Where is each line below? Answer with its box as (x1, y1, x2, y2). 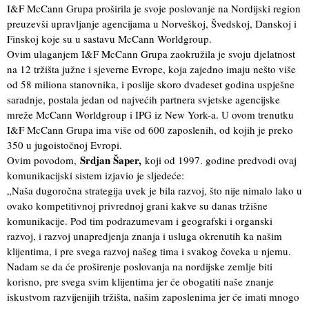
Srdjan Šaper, (80, 152, 141, 168)
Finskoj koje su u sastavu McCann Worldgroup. (7, 31, 212, 46)
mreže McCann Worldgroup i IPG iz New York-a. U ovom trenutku (7, 107, 294, 121)
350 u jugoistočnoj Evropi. (7, 137, 122, 152)
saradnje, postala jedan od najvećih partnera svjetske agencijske (7, 92, 280, 106)
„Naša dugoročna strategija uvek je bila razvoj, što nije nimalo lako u (7, 183, 302, 197)
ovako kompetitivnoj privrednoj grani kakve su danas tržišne (7, 198, 268, 212)
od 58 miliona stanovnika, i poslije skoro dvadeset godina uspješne (7, 77, 295, 91)
